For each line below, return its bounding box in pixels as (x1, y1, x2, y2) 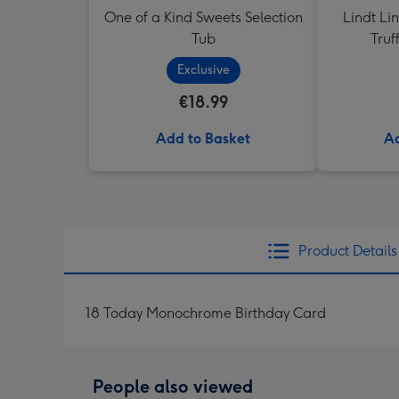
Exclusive (176, 62, 230, 77)
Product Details (297, 242, 397, 259)
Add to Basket (156, 130, 250, 147)
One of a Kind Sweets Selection (103, 9, 303, 26)
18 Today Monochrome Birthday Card (85, 305, 326, 322)
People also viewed (93, 376, 253, 397)
